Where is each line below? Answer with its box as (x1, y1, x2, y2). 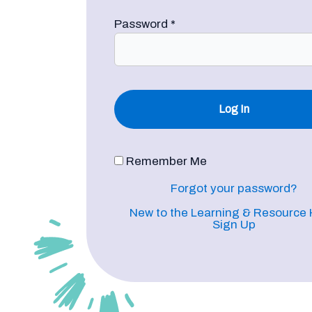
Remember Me (123, 154, 207, 168)
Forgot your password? (171, 181, 297, 195)
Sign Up (212, 217, 256, 231)
